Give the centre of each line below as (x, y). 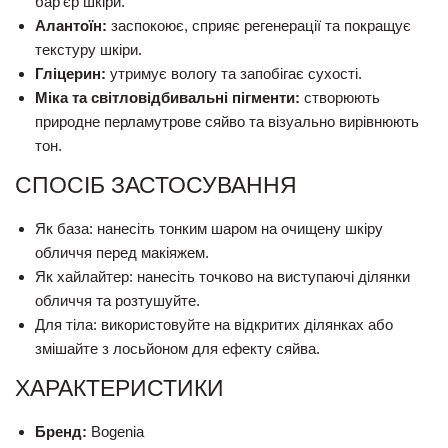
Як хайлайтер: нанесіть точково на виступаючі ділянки (222, 276)
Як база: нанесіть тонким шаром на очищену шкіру (209, 228)
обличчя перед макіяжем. (122, 252)
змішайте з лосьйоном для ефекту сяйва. (177, 348)
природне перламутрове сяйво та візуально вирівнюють (227, 121)
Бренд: (61, 431)
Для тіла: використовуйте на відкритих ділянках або (214, 324)
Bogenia (115, 431)
